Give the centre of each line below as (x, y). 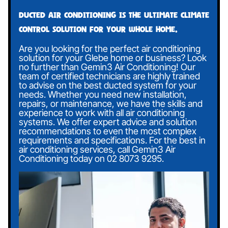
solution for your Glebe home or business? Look (113, 58)
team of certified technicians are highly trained (109, 76)
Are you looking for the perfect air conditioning (110, 49)
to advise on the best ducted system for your (108, 85)
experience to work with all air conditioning (102, 113)
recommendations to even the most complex (108, 131)
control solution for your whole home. (98, 29)
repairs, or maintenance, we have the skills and (111, 104)
